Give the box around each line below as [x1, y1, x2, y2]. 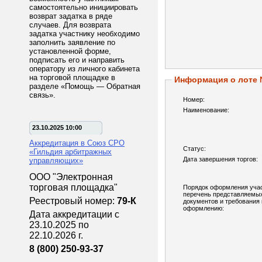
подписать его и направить [29, 56, 125, 64]
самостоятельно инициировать [29, 3, 138, 12]
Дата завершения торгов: [183, 156, 258, 163]
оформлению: [183, 205, 224, 212]
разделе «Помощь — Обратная [29, 82, 140, 91]
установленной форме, [29, 47, 111, 56]
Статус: [183, 145, 206, 152]
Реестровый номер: [29, 196, 117, 206]
